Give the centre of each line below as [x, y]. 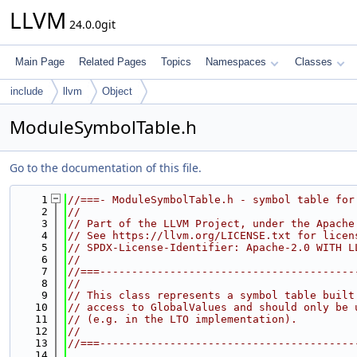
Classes [314, 62]
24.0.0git [91, 24]
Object [117, 91]
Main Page [40, 62]
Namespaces [236, 62]
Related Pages [113, 62]
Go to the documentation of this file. [106, 168]
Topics [176, 62]
